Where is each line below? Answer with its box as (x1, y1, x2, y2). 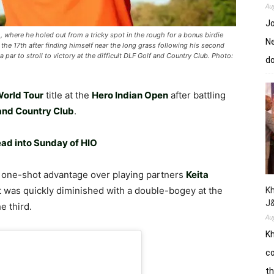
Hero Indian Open (92, 89, 168, 101)
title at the (43, 89, 92, 101)
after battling (168, 89, 226, 101)
